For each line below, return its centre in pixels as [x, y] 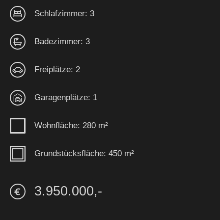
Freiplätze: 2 [57, 69]
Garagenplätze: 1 [66, 97]
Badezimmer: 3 [62, 41]
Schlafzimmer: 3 [64, 13]
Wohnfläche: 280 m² [71, 125]
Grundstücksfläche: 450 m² [84, 153]
